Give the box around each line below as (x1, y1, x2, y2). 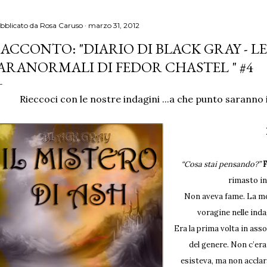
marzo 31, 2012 (88, 21, 139, 30)
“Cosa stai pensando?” (181, 159, 261, 169)
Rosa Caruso (40, 21, 83, 30)
